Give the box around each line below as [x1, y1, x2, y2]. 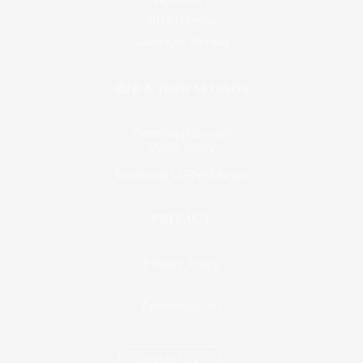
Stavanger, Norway [130, 33, 233, 48]
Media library [147, 139, 216, 154]
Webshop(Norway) [131, 126, 232, 140]
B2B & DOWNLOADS [114, 80, 248, 96]
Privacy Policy [143, 255, 220, 270]
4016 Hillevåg [145, 12, 217, 27]
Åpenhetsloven [142, 298, 221, 313]
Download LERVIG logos [115, 167, 248, 181]
